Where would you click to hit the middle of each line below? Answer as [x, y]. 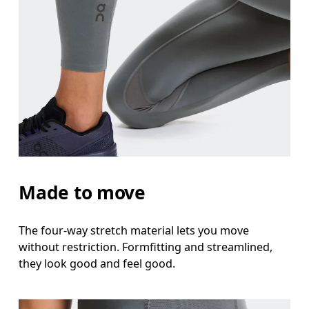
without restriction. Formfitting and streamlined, [146, 247]
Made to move [82, 192]
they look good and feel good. [97, 264]
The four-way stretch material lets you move [134, 231]
